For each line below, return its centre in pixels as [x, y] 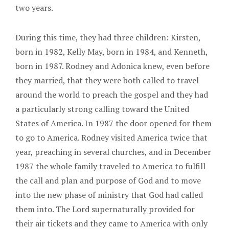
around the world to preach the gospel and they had [112, 94]
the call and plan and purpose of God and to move [108, 180]
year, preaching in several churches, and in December [113, 152]
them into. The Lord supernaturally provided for [105, 209]
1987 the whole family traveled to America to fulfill [110, 166]
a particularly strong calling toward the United [102, 109]
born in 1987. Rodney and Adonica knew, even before [112, 66]
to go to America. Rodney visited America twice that [111, 137]
